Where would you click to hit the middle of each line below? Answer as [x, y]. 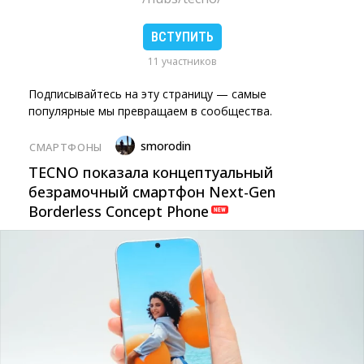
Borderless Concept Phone [119, 211]
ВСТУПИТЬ [182, 37]
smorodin [165, 146]
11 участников [182, 61]
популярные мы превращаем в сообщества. [150, 111]
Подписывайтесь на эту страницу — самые [147, 94]
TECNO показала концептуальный [151, 172]
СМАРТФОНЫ [66, 147]
